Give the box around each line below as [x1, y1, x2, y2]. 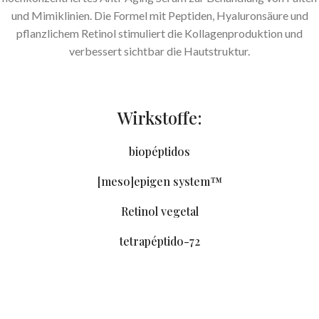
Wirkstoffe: [117, 106, 202, 130]
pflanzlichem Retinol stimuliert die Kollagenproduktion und [16, 26, 303, 41]
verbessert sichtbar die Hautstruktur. [69, 44, 250, 58]
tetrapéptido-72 [119, 234, 200, 249]
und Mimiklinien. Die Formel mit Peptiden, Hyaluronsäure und [11, 9, 308, 23]
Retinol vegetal [120, 204, 199, 219]
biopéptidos [129, 144, 190, 159]
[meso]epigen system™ [97, 174, 222, 189]
